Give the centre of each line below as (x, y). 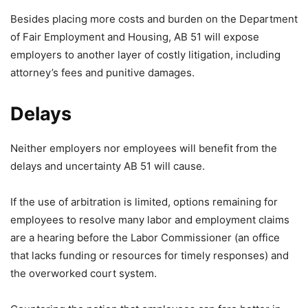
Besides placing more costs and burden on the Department (154, 19)
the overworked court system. (84, 273)
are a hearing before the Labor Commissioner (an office (145, 238)
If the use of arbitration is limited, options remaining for (144, 202)
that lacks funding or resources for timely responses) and (150, 255)
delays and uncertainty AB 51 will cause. (108, 166)
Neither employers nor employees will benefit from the (144, 148)
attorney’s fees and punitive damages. (102, 73)
